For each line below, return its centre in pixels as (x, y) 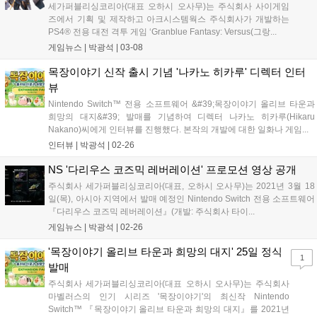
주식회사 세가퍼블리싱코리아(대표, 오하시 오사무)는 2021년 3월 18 (181, 186)
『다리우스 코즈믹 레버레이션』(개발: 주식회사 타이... (151, 212)
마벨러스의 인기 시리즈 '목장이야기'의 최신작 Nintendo (169, 297)
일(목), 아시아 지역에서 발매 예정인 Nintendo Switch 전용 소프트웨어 (181, 199)
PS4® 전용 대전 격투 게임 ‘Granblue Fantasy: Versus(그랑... (162, 32)
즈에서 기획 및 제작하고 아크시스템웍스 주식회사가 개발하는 (169, 19)
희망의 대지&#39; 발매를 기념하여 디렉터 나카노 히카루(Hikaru (181, 117)
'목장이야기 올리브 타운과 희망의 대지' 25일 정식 (165, 252)
